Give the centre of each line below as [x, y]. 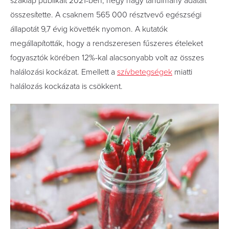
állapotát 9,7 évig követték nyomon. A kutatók [89, 29]
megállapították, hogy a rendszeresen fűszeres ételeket [107, 43]
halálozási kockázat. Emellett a [64, 72]
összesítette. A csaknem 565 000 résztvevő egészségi [106, 15]
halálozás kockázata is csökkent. [66, 86]
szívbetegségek [145, 72]
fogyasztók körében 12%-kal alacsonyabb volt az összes [107, 58]
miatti [182, 72]
